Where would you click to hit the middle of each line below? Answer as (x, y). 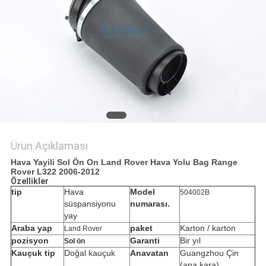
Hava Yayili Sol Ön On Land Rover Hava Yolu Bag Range (124, 162)
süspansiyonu (90, 204)
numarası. (150, 204)
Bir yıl (190, 241)
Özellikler (29, 181)
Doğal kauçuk (89, 253)
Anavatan (149, 253)
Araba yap (31, 228)
